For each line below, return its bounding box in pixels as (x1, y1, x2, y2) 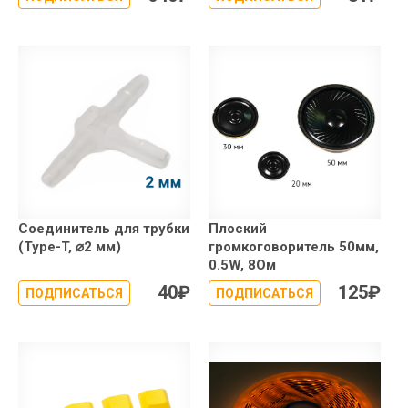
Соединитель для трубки (18, 219, 189, 237)
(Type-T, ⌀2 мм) (18, 238, 121, 255)
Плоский (209, 219, 267, 237)
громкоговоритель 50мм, (209, 238, 379, 255)
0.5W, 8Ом (209, 256, 276, 273)
